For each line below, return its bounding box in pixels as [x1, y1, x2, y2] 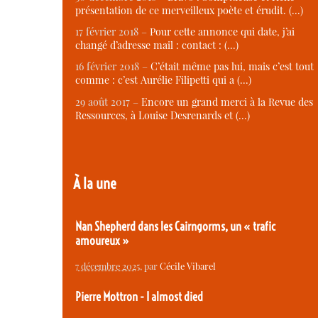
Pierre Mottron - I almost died [75, 290, 203, 305]
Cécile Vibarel [160, 260, 216, 273]
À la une [73, 174, 117, 194]
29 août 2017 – [75, 94, 141, 109]
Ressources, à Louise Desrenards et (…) [75, 108, 250, 122]
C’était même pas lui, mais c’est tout [150, 60, 314, 74]
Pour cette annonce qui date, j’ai [150, 25, 295, 39]
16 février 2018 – [75, 60, 150, 74]
